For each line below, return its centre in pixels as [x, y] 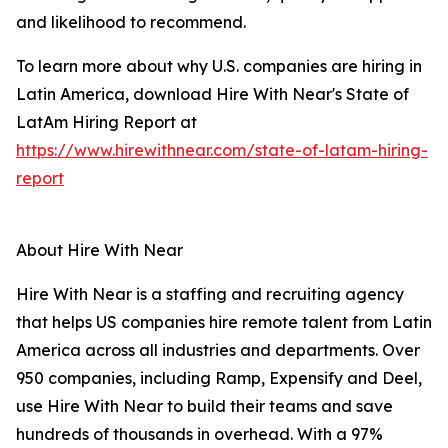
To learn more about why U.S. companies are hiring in [219, 66]
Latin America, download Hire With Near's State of [212, 94]
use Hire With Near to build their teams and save [204, 406]
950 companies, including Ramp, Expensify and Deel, [219, 378]
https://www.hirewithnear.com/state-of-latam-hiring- [222, 150]
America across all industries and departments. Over [218, 350]
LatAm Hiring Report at [106, 122]
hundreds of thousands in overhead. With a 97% [199, 434]
